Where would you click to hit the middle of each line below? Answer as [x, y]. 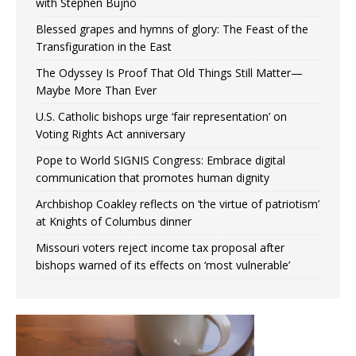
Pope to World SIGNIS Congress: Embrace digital [161, 161]
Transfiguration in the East [104, 47]
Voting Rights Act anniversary [110, 134]
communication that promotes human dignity [153, 178]
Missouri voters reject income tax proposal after [160, 248]
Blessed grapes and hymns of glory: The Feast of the [172, 29]
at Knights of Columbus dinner [114, 222]
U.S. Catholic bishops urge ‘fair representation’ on [161, 117]
